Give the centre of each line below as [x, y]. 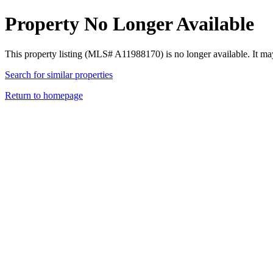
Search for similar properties [59, 74]
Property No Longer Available [129, 24]
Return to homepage [44, 95]
